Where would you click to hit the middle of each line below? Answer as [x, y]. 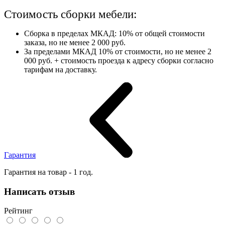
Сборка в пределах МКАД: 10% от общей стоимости [115, 34]
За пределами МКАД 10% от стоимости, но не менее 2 [118, 52]
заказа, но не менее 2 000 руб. [75, 43]
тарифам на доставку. [61, 70]
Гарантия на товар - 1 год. [48, 172]
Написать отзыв [39, 191]
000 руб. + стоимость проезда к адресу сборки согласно [119, 61]
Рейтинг [18, 211]
